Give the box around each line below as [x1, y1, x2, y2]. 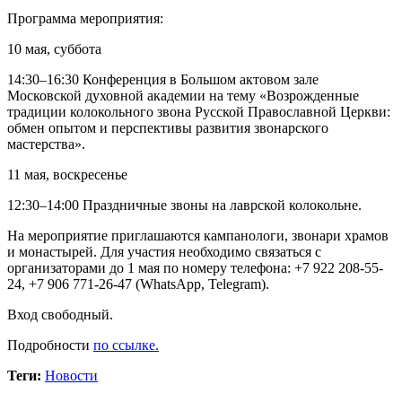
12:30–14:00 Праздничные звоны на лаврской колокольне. [7, 197, 362, 214]
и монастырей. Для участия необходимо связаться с [7, 244, 321, 260]
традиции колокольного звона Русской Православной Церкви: [7, 104, 390, 120]
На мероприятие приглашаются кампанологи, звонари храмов [7, 228, 389, 244]
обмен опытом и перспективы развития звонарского [7, 120, 328, 136]
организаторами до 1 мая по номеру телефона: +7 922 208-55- [7, 260, 383, 276]
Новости [45, 368, 98, 384]
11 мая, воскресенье [7, 167, 127, 183]
